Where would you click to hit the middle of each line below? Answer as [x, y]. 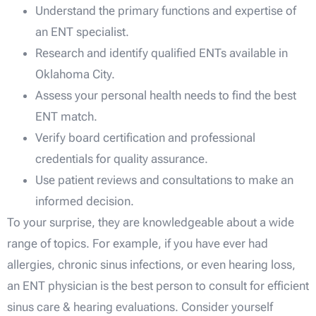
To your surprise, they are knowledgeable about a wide [151, 223]
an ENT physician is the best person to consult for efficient [158, 286]
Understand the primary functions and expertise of [166, 11]
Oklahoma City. [75, 74]
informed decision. [85, 201]
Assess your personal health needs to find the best [166, 96]
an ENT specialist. [82, 32]
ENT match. [66, 117]
